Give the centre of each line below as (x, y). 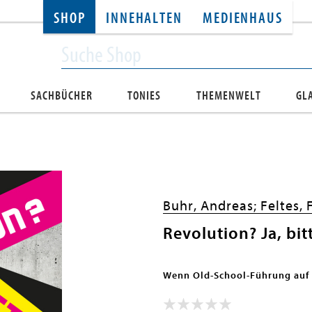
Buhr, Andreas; (212, 206)
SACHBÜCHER (62, 96)
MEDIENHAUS (243, 18)
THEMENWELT (228, 96)
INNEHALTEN (144, 18)
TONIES (145, 96)
